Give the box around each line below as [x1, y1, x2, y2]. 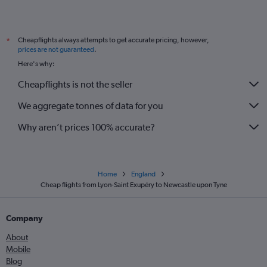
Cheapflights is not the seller [18, 78, 132, 90]
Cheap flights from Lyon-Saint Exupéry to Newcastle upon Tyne [40, 181, 227, 190]
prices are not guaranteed [18, 45, 94, 54]
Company [6, 213, 43, 223]
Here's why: [18, 60, 55, 69]
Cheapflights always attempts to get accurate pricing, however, [18, 36, 209, 45]
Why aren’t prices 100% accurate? [18, 121, 155, 133]
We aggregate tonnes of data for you [18, 100, 163, 111]
